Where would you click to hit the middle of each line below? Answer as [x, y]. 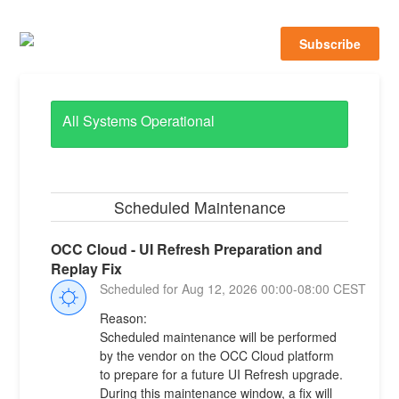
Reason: [124, 318]
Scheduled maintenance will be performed [219, 337]
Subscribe [330, 44]
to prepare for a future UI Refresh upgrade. [222, 375]
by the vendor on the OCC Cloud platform [217, 356]
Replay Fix [87, 269]
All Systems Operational [139, 121]
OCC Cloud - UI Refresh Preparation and [187, 249]
